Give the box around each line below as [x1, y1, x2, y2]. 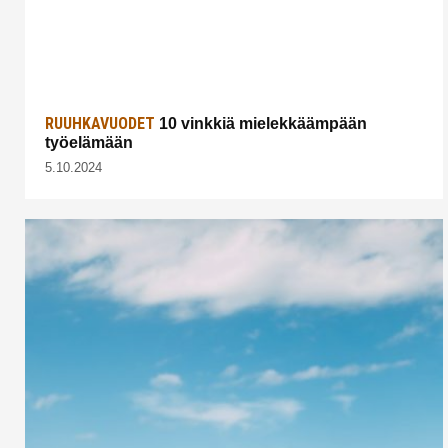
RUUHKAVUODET [45, 113, 155, 133]
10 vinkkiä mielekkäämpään [155, 114, 367, 132]
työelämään [45, 133, 133, 151]
